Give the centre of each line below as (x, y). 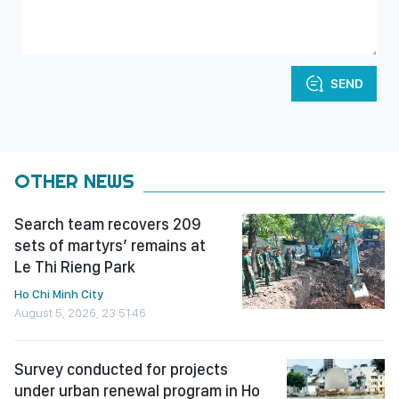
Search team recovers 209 (107, 224)
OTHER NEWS (74, 181)
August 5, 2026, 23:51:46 (80, 313)
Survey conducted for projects (121, 370)
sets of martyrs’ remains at (110, 246)
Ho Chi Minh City (59, 294)
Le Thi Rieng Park (75, 267)
